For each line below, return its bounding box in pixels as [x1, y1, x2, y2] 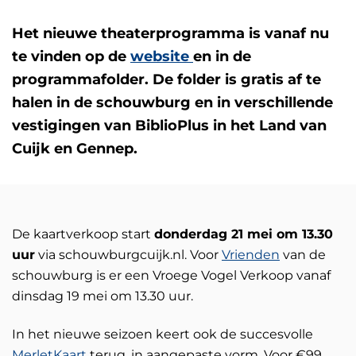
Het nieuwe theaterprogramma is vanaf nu [12, 24, 329, 42]
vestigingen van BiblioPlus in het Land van [12, 116, 327, 134]
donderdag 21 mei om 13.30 [154, 226, 333, 242]
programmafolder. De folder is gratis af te [12, 70, 321, 88]
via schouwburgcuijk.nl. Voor [35, 246, 222, 262]
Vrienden [222, 246, 280, 262]
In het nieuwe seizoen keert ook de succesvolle [12, 327, 313, 342]
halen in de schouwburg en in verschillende [12, 93, 333, 111]
